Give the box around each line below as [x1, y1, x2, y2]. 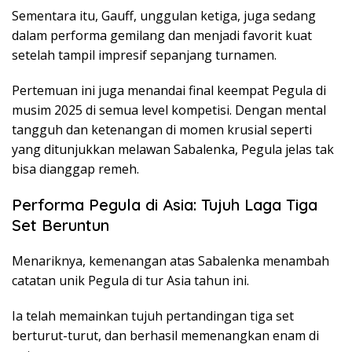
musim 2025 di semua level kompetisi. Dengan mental [12, 101, 326, 119]
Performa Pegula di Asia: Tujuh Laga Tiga [12, 195, 317, 215]
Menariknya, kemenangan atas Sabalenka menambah [12, 252, 329, 270]
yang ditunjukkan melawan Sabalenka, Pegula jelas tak [12, 141, 334, 159]
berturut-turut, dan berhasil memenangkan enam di [12, 327, 319, 345]
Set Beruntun [12, 215, 109, 236]
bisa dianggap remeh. [12, 160, 139, 178]
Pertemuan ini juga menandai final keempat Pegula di [12, 82, 326, 100]
